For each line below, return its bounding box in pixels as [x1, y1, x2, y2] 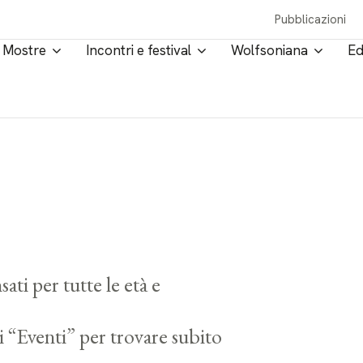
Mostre [2, 41, 46, 59]
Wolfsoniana [231, 41, 308, 59]
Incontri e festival [86, 41, 191, 59]
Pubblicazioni [275, 11, 347, 28]
